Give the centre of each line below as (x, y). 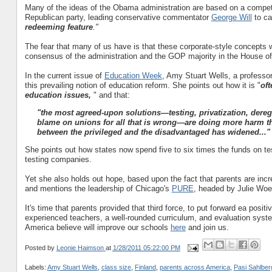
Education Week (133, 75)
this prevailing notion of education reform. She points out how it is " (142, 85)
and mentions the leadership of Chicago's (98, 188)
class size (116, 267)
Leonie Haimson (80, 247)
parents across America (195, 267)
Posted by (40, 247)
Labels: (36, 267)
